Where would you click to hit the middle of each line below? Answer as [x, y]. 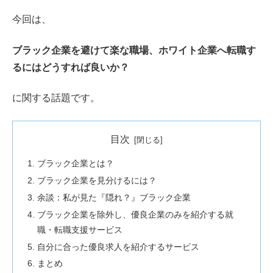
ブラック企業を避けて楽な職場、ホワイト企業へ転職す [134, 50]
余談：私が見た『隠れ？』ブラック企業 [114, 197]
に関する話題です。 [56, 98]
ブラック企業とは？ [76, 164]
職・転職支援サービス [80, 229]
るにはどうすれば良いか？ [71, 67]
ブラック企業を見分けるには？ [97, 180]
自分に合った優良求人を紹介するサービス [119, 246]
